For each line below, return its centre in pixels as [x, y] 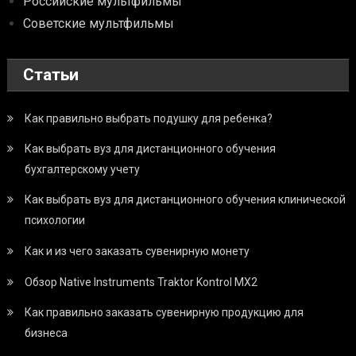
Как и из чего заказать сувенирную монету [137, 252]
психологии [55, 221]
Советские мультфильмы [99, 24]
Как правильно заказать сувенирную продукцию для [164, 313]
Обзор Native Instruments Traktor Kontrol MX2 [141, 282]
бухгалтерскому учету [83, 170]
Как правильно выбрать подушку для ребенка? [149, 119]
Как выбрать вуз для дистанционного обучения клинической [186, 200]
